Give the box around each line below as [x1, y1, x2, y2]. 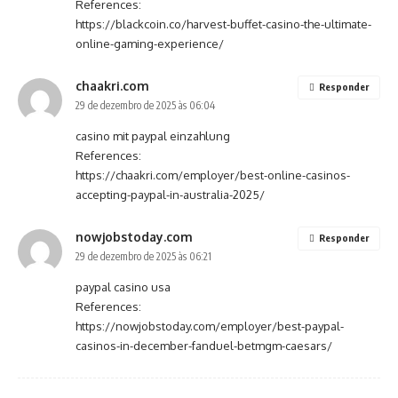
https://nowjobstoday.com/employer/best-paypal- [76, 319, 344, 333]
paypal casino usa [76, 280, 171, 294]
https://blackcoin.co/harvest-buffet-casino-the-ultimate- [76, 17, 371, 31]
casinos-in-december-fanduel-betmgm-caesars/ [76, 338, 332, 353]
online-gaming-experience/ [76, 36, 224, 51]
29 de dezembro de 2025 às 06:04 [76, 99, 215, 112]
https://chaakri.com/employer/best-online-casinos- [76, 168, 350, 182]
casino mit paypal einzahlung [76, 129, 230, 143]
